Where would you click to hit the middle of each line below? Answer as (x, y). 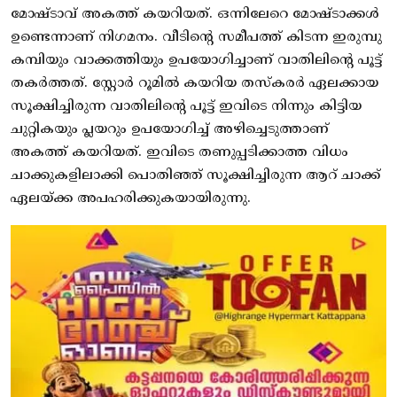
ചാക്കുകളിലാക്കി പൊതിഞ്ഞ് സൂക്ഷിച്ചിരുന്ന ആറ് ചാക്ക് (195, 175)
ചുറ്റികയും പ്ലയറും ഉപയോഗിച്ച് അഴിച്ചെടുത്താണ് (170, 129)
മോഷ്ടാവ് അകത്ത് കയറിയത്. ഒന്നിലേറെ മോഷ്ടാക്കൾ (195, 14)
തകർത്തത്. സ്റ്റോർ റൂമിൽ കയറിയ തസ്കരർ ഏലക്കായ (195, 83)
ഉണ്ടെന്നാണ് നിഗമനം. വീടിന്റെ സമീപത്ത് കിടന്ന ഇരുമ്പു (196, 37)
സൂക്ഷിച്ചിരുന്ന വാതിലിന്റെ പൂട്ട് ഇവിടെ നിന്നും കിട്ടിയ (186, 106)
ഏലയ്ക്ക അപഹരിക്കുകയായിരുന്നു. (131, 198)
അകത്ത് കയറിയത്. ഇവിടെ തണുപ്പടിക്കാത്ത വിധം (179, 152)
